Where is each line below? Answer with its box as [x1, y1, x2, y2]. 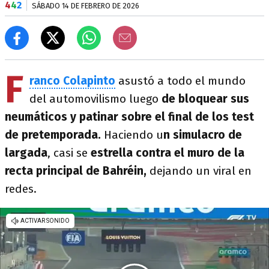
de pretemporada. [5, 128, 101, 142]
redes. [5, 182, 37, 196]
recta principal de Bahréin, [5, 164, 150, 178]
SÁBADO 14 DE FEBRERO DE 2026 [32, 1, 139, 10]
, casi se [47, 146, 91, 160]
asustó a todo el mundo [115, 74, 246, 88]
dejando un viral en [150, 164, 252, 178]
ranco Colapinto [29, 74, 115, 88]
